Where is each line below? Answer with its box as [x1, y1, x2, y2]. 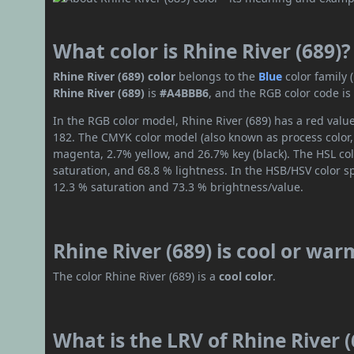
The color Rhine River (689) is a [53, 269, 220, 284]
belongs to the [175, 69, 259, 85]
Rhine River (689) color [53, 69, 176, 85]
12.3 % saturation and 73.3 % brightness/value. [53, 179, 304, 195]
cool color [219, 269, 273, 284]
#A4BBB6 [160, 85, 209, 101]
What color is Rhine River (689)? [53, 38, 352, 65]
